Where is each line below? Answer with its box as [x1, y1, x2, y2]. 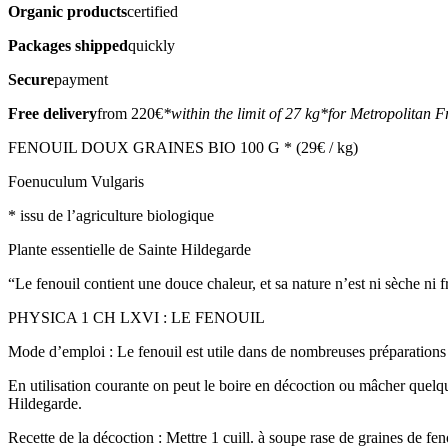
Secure [8, 70, 54, 88]
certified [127, 2, 178, 20]
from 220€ [97, 104, 163, 122]
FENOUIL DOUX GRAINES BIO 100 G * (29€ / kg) [8, 138, 358, 156]
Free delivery [8, 104, 97, 122]
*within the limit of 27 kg [163, 104, 320, 122]
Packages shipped [8, 36, 128, 54]
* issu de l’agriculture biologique [8, 206, 214, 224]
